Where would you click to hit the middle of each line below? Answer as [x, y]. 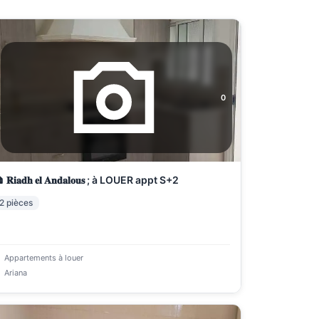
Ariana [15, 273]
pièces [19, 203]
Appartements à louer [43, 258]
